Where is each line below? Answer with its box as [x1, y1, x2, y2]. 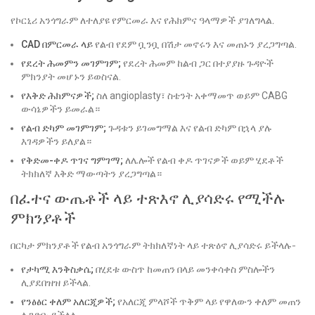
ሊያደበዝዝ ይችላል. [21, 277, 91, 289]
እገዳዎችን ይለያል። [21, 136, 91, 148]
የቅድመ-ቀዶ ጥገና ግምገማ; [21, 155, 123, 167]
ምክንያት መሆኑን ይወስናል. [21, 71, 121, 83]
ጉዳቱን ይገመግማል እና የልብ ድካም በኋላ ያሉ [106, 122, 272, 134]
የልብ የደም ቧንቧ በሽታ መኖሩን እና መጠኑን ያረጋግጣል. [93, 39, 297, 51]
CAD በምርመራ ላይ [21, 39, 93, 51]
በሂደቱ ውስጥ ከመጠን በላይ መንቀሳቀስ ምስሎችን [94, 264, 275, 276]
